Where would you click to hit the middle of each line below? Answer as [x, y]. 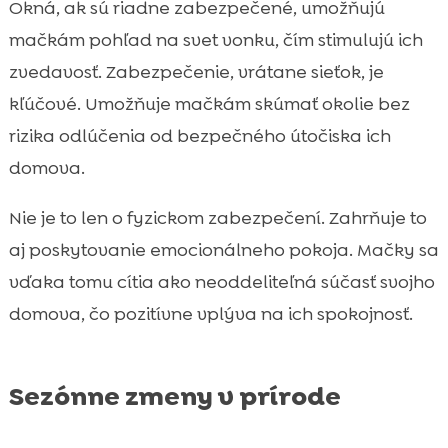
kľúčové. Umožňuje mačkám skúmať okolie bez [209, 103]
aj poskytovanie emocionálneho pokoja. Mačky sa [223, 249]
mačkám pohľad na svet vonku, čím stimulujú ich [215, 39]
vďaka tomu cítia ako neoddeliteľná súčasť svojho [221, 281]
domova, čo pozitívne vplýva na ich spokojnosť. [210, 313]
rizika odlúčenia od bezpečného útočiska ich [199, 135]
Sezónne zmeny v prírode [174, 395]
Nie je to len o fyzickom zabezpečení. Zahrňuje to [217, 217]
